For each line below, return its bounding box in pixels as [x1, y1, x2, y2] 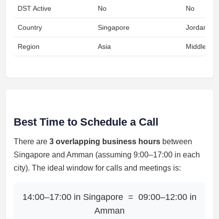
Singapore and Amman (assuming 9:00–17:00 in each [14, 151, 200, 159]
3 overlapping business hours [49, 137, 160, 146]
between [160, 137, 192, 146]
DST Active [18, 4, 51, 12]
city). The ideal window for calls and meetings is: [14, 164, 181, 172]
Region [18, 43, 40, 50]
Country [18, 23, 42, 31]
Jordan [186, 23, 207, 31]
